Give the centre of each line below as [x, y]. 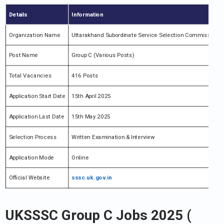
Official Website [29, 177]
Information [87, 14]
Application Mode [31, 157]
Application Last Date [36, 116]
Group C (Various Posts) [103, 55]
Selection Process [33, 137]
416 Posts [85, 75]
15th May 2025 [91, 116]
